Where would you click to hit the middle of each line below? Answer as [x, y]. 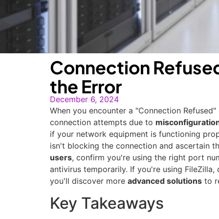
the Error [86, 86]
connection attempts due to [103, 122]
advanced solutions [165, 181]
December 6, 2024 [84, 99]
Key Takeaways [107, 203]
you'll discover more [89, 181]
